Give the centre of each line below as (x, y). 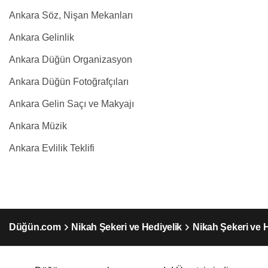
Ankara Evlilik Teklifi (52, 148)
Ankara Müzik (38, 126)
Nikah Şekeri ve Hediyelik (127, 227)
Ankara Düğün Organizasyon (71, 60)
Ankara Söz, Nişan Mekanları (71, 15)
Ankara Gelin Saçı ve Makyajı (71, 104)
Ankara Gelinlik (42, 37)
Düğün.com (35, 227)
